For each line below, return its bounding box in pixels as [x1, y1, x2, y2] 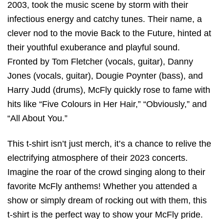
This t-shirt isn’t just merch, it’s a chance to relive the [7, 138, 211, 149]
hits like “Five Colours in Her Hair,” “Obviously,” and [7, 99, 207, 109]
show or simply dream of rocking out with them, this [7, 195, 207, 205]
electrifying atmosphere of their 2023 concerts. [7, 153, 188, 163]
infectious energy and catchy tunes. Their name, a [7, 14, 202, 24]
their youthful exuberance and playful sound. [7, 42, 180, 52]
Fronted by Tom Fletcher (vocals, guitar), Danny [7, 56, 193, 66]
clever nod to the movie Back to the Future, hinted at [7, 28, 211, 38]
